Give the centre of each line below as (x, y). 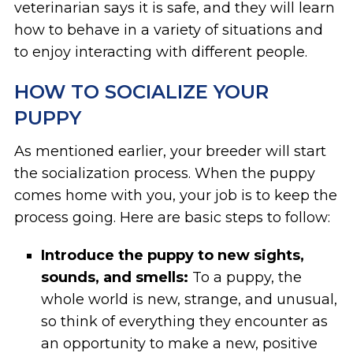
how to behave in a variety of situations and (168, 30)
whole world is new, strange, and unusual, (190, 299)
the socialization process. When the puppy (164, 173)
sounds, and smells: (115, 277)
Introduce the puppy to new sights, (173, 255)
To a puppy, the (245, 277)
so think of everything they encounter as (185, 321)
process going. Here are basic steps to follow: (172, 217)
